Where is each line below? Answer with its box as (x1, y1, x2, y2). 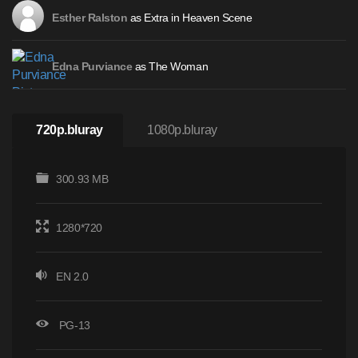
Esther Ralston (52, 12, 128, 24)
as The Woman (132, 60, 209, 73)
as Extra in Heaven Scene (127, 11, 253, 24)
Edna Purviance (52, 61, 133, 73)
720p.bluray (36, 123, 103, 137)
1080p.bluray (147, 123, 217, 137)
